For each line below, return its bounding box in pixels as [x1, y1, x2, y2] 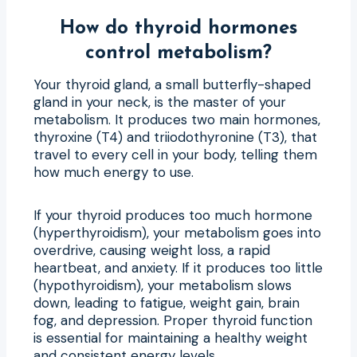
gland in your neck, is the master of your [33, 92, 286, 111]
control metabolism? [85, 43, 272, 63]
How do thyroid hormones [60, 18, 297, 38]
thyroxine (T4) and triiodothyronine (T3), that [33, 127, 317, 146]
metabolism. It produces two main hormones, [33, 110, 320, 128]
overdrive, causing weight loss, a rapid [33, 241, 270, 259]
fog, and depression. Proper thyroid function [33, 311, 312, 329]
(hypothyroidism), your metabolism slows [33, 276, 292, 294]
